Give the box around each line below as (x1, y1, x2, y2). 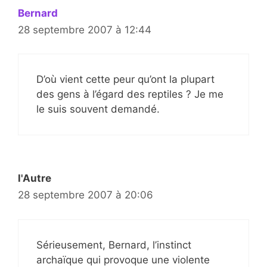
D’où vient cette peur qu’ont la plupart (36, 73, 215, 86)
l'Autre (18, 172, 51, 185)
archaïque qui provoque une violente (36, 253, 210, 266)
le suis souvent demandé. (36, 103, 160, 116)
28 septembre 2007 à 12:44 (18, 23, 151, 36)
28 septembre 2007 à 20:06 (18, 189, 153, 201)
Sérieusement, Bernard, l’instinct (36, 238, 191, 251)
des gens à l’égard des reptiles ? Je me (36, 88, 223, 101)
